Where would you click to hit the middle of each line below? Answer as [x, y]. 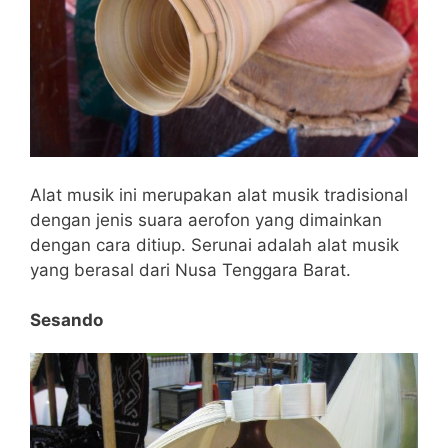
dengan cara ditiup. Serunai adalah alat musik [214, 244]
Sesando [66, 320]
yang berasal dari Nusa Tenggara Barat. [190, 269]
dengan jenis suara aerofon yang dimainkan [206, 219]
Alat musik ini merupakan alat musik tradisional [219, 194]
